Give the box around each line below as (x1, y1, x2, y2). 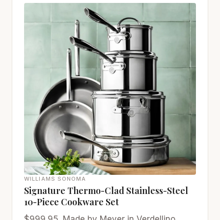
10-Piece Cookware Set (24, 195, 119, 208)
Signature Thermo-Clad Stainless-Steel (24, 184, 188, 196)
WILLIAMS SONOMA (24, 175, 86, 182)
